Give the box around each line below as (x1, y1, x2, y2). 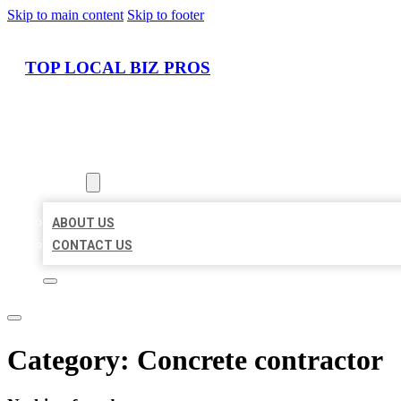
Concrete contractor (137, 343, 383, 376)
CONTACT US (52, 238, 132, 253)
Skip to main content (7, 7, 124, 22)
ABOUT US (52, 216, 115, 231)
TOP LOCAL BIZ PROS (25, 57, 210, 77)
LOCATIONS (43, 153, 114, 168)
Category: (7, 343, 137, 376)
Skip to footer (127, 7, 204, 22)
